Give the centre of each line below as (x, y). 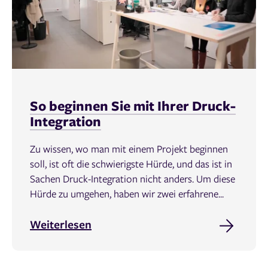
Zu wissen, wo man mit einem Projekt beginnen (129, 148)
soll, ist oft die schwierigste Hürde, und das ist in (131, 163)
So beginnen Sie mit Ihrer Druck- (133, 105)
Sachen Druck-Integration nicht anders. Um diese (133, 178)
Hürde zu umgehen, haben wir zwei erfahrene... (127, 193)
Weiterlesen (61, 225)
